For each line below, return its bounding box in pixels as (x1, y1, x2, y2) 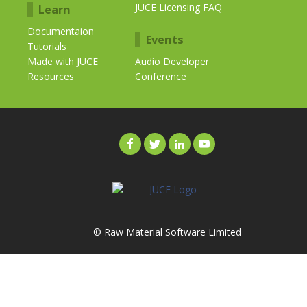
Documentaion (27, 25, 94, 38)
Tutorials (27, 40, 66, 53)
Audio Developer (135, 55, 210, 69)
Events (146, 32, 184, 48)
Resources (27, 70, 74, 84)
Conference (135, 70, 187, 84)
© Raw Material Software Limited (93, 225, 241, 239)
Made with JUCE (27, 55, 98, 69)
